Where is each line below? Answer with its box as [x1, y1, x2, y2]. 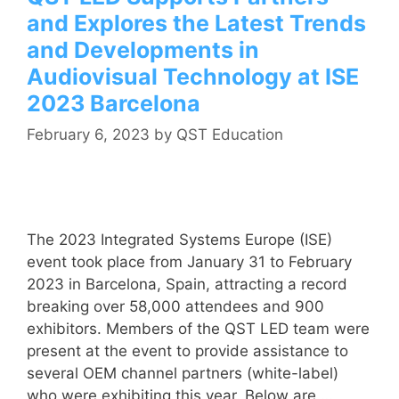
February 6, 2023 [27, 126, 150, 144]
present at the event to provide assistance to [27, 342, 348, 361]
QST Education [176, 126, 283, 144]
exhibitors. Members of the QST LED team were [27, 320, 370, 338]
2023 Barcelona [27, 89, 200, 117]
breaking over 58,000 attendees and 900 [27, 297, 324, 316]
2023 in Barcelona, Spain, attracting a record [27, 275, 347, 294]
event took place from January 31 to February [27, 253, 352, 272]
